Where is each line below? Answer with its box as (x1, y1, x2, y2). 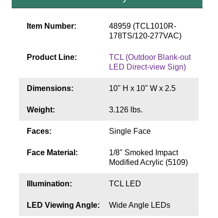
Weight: (26, 106, 55, 114)
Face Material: (26, 148, 78, 157)
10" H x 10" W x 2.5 (109, 84, 176, 93)
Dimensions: (26, 84, 73, 93)
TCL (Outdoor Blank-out (109, 53, 191, 62)
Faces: (26, 127, 52, 136)
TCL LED (109, 180, 141, 188)
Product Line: (26, 53, 77, 62)
